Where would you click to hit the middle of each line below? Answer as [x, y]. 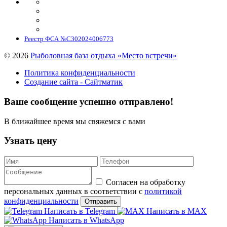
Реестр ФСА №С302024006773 [69, 39]
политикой [163, 192]
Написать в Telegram [80, 211]
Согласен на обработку [145, 182]
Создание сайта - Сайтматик [73, 82]
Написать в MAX [177, 211]
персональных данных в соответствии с [74, 192]
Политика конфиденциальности [80, 73]
